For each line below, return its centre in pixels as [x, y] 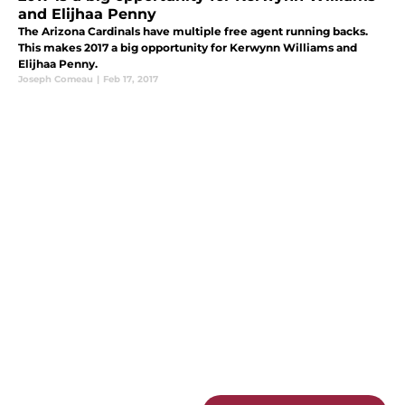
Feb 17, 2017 [131, 80]
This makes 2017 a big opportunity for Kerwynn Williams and [188, 48]
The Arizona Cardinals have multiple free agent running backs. [193, 32]
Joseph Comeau [56, 80]
